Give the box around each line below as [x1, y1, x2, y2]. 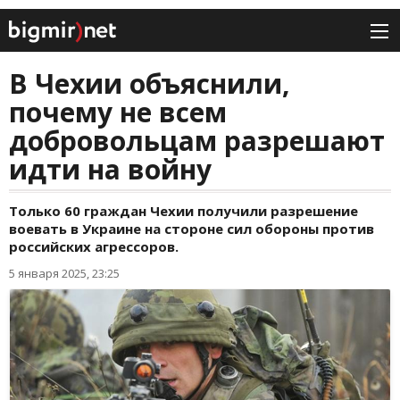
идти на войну [9, 151, 212, 188]
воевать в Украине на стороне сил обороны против [9, 220, 374, 238]
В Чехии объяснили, [9, 65, 290, 103]
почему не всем [9, 94, 227, 131]
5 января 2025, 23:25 [9, 265, 120, 282]
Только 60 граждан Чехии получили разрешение [9, 202, 358, 221]
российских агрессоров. [9, 237, 179, 256]
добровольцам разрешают [9, 122, 385, 160]
